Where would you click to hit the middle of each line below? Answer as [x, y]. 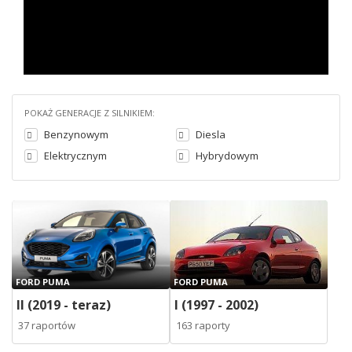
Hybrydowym [227, 155]
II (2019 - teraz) [64, 304]
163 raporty [203, 325]
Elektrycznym [75, 155]
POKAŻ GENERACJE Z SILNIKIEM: [90, 113]
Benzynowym [76, 135]
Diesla [211, 135]
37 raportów [47, 325]
